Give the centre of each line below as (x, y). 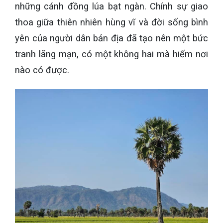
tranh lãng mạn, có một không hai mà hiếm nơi (111, 54)
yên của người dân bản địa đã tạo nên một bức (111, 38)
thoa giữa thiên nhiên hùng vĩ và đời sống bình (111, 22)
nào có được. (42, 70)
